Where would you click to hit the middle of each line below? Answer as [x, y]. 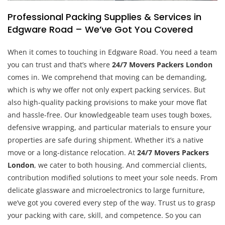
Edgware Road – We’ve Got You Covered [100, 29]
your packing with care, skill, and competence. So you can [104, 215]
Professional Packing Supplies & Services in [104, 17]
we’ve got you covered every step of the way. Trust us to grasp [111, 202]
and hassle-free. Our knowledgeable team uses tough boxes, [110, 115]
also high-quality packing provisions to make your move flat [107, 102]
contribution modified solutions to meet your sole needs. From [113, 177]
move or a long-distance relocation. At [72, 152]
